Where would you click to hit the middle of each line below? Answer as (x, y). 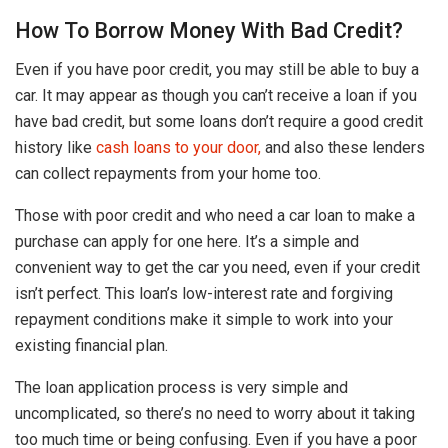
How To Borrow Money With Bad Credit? (209, 30)
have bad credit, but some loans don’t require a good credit (219, 121)
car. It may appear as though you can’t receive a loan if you (216, 95)
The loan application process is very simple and (181, 387)
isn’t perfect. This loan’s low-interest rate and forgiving (204, 293)
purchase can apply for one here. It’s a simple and (187, 241)
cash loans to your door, (178, 147)
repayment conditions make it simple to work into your (204, 319)
